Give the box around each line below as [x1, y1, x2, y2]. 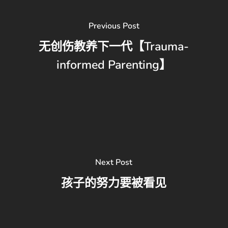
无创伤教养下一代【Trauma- [39, 38, 189, 54]
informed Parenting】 [56, 56, 172, 73]
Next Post [95, 156, 133, 168]
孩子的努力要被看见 [61, 175, 167, 191]
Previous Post [88, 20, 139, 32]
